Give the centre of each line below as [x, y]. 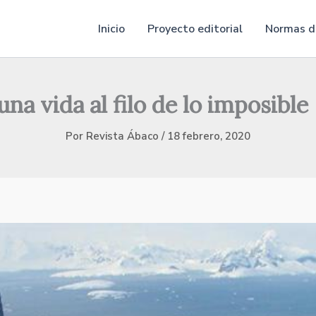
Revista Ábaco [124, 136]
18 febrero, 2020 [209, 136]
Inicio [111, 29]
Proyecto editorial [195, 29]
